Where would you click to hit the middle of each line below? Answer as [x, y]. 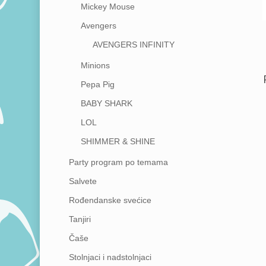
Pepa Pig [97, 85]
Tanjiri [80, 219]
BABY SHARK [106, 104]
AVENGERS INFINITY [133, 45]
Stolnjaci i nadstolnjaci [110, 257]
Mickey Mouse [107, 7]
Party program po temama [118, 162]
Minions [95, 66]
